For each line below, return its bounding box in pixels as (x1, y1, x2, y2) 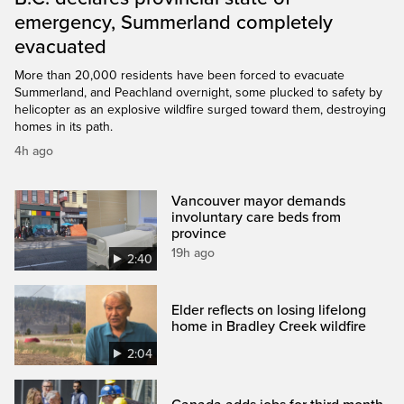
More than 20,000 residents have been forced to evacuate (14, 67, 344, 83)
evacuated (14, 34, 106, 59)
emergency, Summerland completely (14, 10, 333, 34)
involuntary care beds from (171, 207, 342, 226)
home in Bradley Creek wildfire (171, 317, 367, 335)
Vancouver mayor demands (171, 191, 346, 210)
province (171, 224, 227, 243)
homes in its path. (14, 118, 113, 134)
